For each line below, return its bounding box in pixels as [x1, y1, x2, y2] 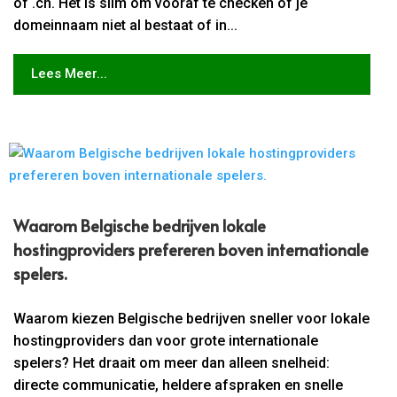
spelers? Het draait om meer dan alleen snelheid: [13, 354, 331, 371]
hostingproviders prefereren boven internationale [13, 237, 370, 261]
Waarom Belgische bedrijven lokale [13, 214, 267, 237]
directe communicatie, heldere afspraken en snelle [13, 376, 344, 393]
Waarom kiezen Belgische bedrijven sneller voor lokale [13, 309, 370, 327]
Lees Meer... [30, 66, 107, 82]
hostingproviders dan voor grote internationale [13, 331, 319, 349]
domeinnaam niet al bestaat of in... [13, 16, 238, 34]
